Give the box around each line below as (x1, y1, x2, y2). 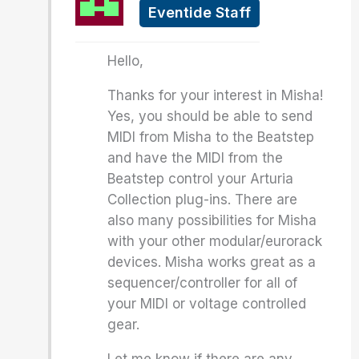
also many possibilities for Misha (107, 212, 317, 228)
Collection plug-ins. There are (107, 192, 298, 208)
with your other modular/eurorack (107, 233, 323, 249)
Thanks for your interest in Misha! (107, 87, 324, 103)
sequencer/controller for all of (107, 275, 298, 291)
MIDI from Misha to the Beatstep (107, 129, 315, 145)
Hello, (107, 53, 144, 69)
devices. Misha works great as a (107, 254, 317, 270)
